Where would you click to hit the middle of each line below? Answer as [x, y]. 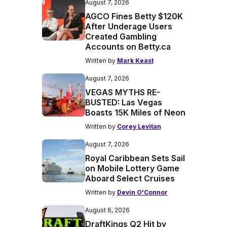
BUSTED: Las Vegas [123, 102]
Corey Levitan [139, 126]
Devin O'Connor [142, 192]
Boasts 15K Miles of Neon [135, 112]
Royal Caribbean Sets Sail [135, 158]
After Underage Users [128, 26]
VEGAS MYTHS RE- [122, 92]
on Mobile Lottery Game [132, 168]
